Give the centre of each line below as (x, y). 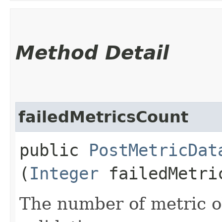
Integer (64, 173)
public (54, 150)
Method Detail (92, 53)
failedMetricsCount (103, 117)
